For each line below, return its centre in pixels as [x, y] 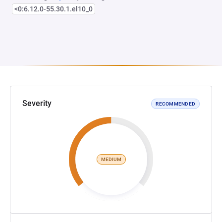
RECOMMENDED [175, 104]
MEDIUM [111, 159]
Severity [37, 103]
